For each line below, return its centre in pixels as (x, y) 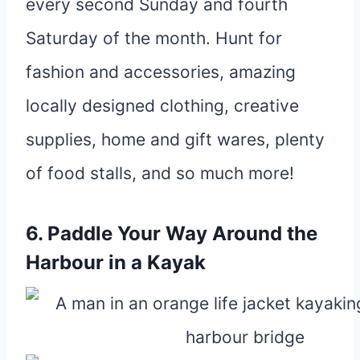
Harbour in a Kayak (116, 262)
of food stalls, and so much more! (160, 173)
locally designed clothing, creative (162, 105)
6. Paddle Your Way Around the (172, 233)
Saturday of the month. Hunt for (154, 38)
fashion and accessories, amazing (161, 72)
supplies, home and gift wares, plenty (175, 139)
